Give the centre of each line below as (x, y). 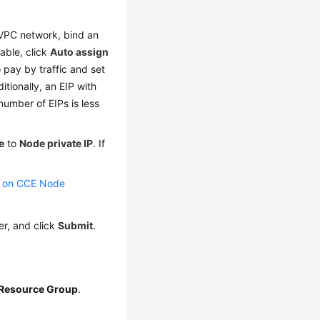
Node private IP (56, 144)
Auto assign (80, 52)
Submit (76, 226)
